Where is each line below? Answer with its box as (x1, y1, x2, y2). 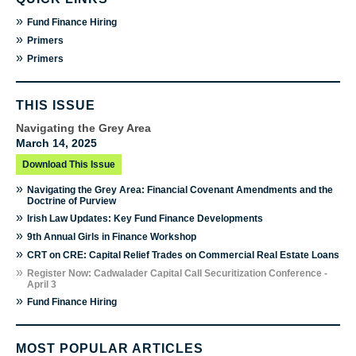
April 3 (27, 278, 56, 290)
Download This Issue (22, 158, 115, 170)
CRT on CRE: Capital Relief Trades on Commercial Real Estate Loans (27, 249, 339, 261)
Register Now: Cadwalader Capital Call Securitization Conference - (27, 267, 327, 279)
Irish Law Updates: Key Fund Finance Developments (27, 212, 263, 224)
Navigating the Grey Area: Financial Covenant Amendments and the (27, 184, 333, 195)
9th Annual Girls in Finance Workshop (27, 230, 196, 242)
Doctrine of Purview (27, 195, 116, 207)
